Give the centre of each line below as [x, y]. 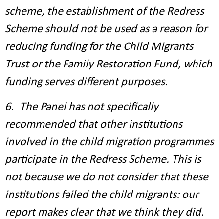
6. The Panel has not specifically [82, 107]
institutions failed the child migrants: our [102, 195]
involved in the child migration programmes [109, 142]
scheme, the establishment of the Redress [104, 12]
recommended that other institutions [94, 125]
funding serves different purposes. [86, 82]
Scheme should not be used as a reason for [106, 29]
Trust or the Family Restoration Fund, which [109, 65]
